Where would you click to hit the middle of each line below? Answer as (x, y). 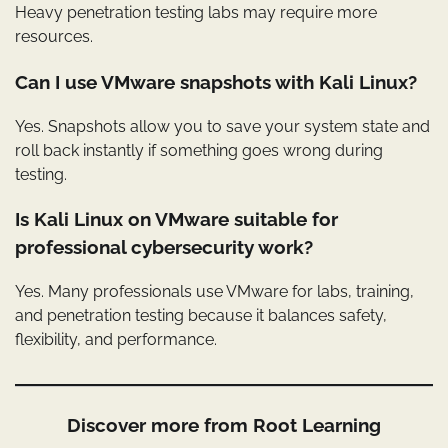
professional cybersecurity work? (164, 247)
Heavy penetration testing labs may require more (196, 13)
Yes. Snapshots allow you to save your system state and (222, 126)
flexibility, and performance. (116, 340)
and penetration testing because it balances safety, (201, 316)
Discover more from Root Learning (224, 425)
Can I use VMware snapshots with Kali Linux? (216, 81)
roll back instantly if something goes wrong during (199, 150)
